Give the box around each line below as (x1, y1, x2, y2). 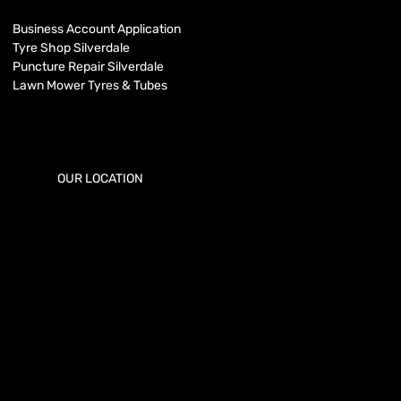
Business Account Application (13, 21, 181, 37)
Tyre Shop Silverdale (13, 39, 130, 55)
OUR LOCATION (57, 170, 143, 186)
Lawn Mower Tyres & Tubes (13, 77, 167, 93)
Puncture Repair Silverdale (13, 58, 164, 74)
